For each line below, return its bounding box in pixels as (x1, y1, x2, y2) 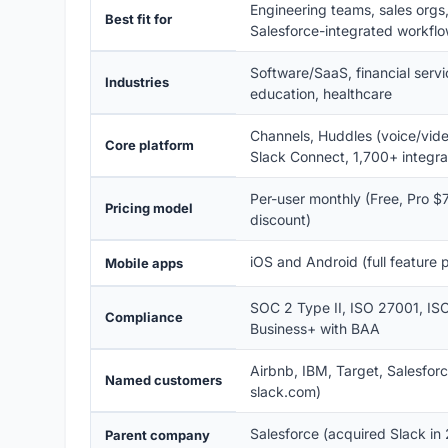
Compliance (105, 308, 183, 325)
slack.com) (250, 382, 321, 400)
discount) (250, 210, 311, 228)
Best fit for (105, 10, 172, 27)
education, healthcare (250, 84, 392, 102)
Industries (105, 73, 169, 90)
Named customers (105, 371, 222, 388)
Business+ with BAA (250, 319, 380, 337)
